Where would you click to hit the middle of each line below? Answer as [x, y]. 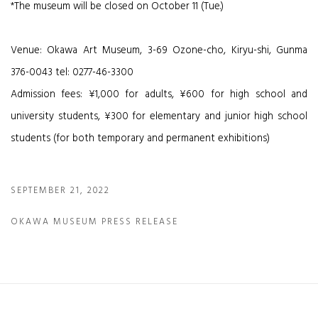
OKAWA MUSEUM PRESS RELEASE [94, 222]
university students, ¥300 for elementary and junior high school [159, 117]
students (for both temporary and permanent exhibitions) [140, 139]
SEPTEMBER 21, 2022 [60, 191]
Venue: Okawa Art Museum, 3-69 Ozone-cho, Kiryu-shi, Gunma [159, 51]
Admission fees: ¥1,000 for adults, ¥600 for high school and [159, 95]
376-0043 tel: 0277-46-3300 [72, 73]
